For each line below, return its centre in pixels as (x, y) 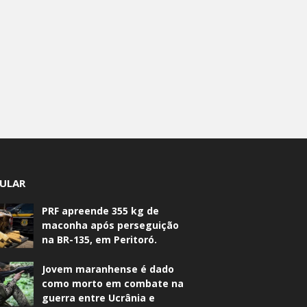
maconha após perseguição (111, 225)
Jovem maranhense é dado (108, 269)
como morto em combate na (113, 284)
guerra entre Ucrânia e (99, 298)
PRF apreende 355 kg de (101, 211)
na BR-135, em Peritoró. (100, 240)
